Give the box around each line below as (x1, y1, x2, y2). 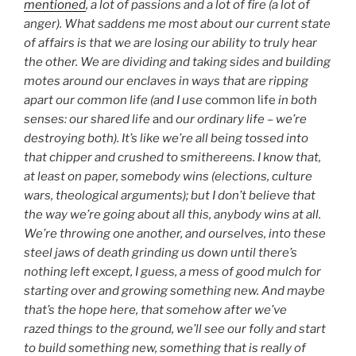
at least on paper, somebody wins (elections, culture (24, 168, 312, 184)
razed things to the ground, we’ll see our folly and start (24, 321, 326, 336)
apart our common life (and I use (24, 92, 205, 107)
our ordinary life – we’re (173, 111, 307, 126)
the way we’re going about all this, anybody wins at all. (24, 207, 321, 222)
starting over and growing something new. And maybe (24, 283, 325, 298)
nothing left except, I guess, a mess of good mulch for (24, 264, 321, 279)
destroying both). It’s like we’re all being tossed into (24, 130, 308, 145)
